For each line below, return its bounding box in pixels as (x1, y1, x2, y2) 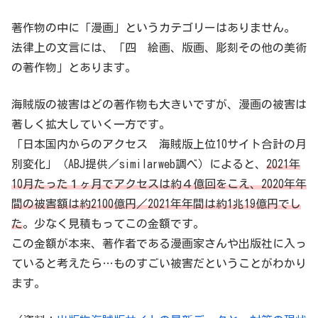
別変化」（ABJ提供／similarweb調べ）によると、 (11, 158, 266, 170)
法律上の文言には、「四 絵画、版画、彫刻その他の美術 (11, 42, 307, 54)
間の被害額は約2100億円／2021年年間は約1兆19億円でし (11, 198, 301, 210)
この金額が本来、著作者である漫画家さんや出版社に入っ (11, 238, 307, 250)
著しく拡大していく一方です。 (11, 119, 170, 131)
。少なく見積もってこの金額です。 (23, 218, 204, 230)
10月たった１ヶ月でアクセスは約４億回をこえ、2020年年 (11, 178, 307, 190)
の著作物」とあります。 (11, 62, 136, 74)
